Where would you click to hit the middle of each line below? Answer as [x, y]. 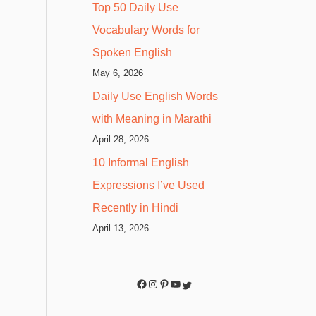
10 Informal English [141, 162]
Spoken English [132, 52]
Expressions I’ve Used [148, 185]
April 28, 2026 [121, 139]
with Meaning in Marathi [152, 119]
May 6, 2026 [118, 73]
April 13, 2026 [121, 228]
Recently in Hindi [135, 207]
